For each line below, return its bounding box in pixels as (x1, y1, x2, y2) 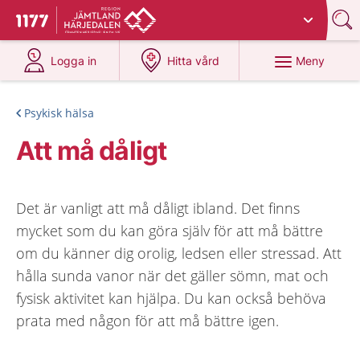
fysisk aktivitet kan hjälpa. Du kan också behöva (16, 288, 326, 308)
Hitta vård (167, 54, 220, 67)
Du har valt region (69, 7, 166, 21)
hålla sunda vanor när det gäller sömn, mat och (16, 266, 329, 285)
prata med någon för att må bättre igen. (16, 311, 279, 330)
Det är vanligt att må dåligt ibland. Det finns (16, 198, 300, 218)
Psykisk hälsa (24, 105, 94, 121)
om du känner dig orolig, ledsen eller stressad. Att (16, 243, 342, 263)
